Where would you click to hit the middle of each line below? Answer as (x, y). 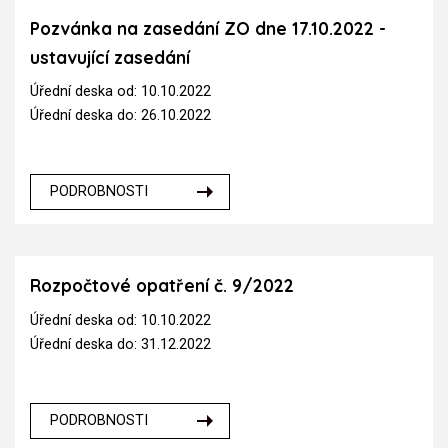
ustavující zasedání (110, 57)
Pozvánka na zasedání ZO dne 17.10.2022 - (208, 28)
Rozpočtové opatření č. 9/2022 (162, 286)
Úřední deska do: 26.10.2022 (120, 116)
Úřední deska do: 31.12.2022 (120, 344)
